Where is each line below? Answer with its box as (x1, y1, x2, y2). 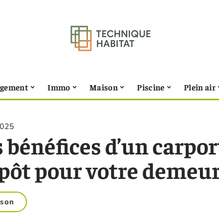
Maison (89, 81, 118, 92)
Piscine (137, 81, 165, 92)
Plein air (184, 81, 216, 92)
